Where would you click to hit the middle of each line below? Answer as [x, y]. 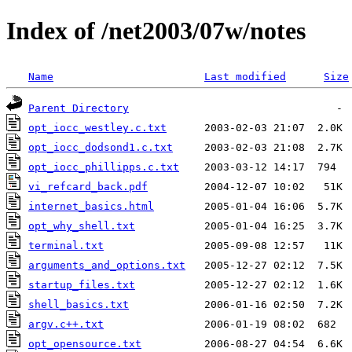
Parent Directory [79, 108]
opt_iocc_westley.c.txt [97, 127]
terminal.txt [66, 245]
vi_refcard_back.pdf [88, 186]
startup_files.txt [82, 284]
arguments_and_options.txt [107, 265]
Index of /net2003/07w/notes [156, 31]
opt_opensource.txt [85, 343]
